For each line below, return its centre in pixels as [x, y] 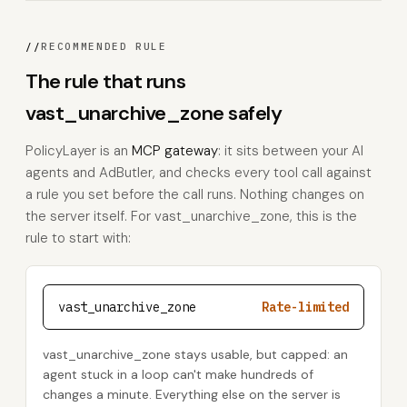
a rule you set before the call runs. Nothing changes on [195, 194]
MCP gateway [175, 151]
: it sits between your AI [291, 151]
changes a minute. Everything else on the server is [192, 394]
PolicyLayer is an [79, 151]
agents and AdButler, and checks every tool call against [199, 173]
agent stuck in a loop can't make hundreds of [178, 374]
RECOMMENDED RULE [104, 46]
